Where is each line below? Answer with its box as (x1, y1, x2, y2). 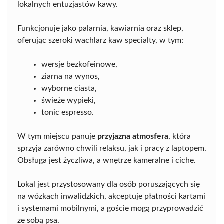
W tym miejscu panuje (17, 132, 97, 141)
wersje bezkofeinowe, (41, 60, 117, 69)
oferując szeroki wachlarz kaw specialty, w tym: (17, 36, 183, 45)
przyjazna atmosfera (97, 132, 168, 141)
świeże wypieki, (41, 96, 96, 105)
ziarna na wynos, (41, 72, 100, 81)
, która (168, 132, 191, 141)
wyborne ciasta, (41, 84, 97, 93)
